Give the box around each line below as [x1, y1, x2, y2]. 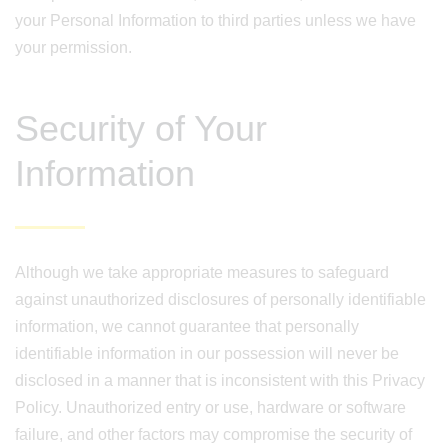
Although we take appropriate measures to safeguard [15, 264, 389, 281]
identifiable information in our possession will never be [15, 345, 399, 362]
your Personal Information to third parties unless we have [15, 12, 416, 29]
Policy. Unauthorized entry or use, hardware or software [15, 399, 406, 416]
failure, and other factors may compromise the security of [15, 426, 412, 443]
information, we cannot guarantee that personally [15, 318, 359, 335]
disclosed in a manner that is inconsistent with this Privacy [15, 372, 425, 389]
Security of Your [15, 108, 267, 149]
